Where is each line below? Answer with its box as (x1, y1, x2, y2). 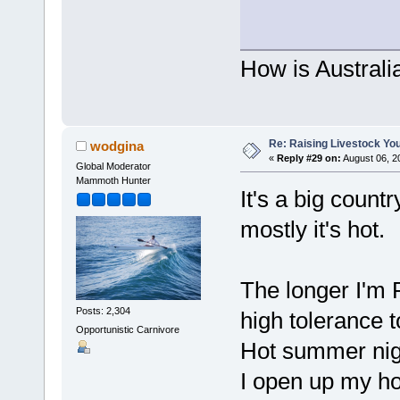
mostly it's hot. (239, 215, 385, 243)
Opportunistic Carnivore (75, 323, 179, 335)
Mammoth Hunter (75, 174, 151, 186)
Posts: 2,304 (75, 304, 130, 316)
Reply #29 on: (276, 152, 341, 163)
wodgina (90, 137, 145, 154)
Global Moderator (75, 160, 151, 171)
